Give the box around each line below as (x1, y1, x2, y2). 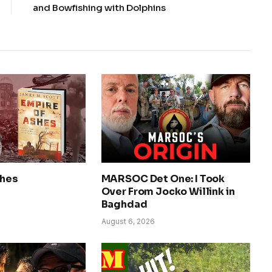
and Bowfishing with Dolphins (33, 1, 166, 13)
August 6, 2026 (101, 216, 155, 226)
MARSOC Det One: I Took (101, 172, 225, 185)
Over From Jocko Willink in (101, 185, 235, 198)
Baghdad (101, 197, 148, 211)
